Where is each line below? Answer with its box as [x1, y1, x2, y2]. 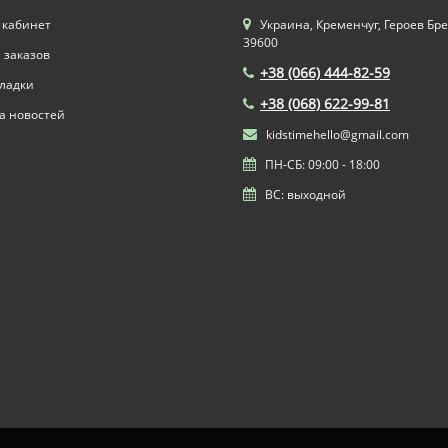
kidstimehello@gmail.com [263, 126, 409, 143]
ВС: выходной [262, 186, 346, 203]
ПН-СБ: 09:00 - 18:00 [262, 156, 380, 173]
